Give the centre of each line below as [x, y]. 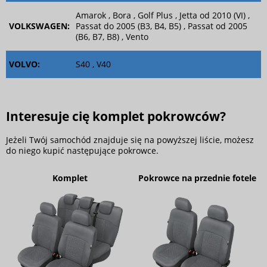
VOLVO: [24, 64]
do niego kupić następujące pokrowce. [82, 151]
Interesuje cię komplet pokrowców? [117, 116]
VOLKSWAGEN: [39, 26]
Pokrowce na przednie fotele [197, 178]
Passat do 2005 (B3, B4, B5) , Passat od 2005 [162, 26]
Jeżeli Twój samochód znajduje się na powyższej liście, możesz [130, 140]
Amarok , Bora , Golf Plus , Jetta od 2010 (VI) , [163, 15]
